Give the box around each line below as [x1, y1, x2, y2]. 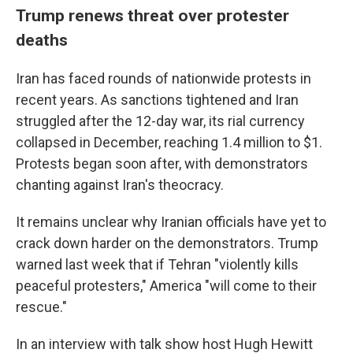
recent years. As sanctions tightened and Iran [16, 91, 299, 108]
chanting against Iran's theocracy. [16, 176, 224, 193]
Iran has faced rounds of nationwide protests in [16, 70, 311, 87]
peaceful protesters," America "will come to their [16, 277, 317, 294]
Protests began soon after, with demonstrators [16, 155, 308, 172]
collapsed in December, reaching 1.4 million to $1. [16, 134, 322, 150]
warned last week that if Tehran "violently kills [16, 256, 299, 273]
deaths [16, 30, 68, 50]
